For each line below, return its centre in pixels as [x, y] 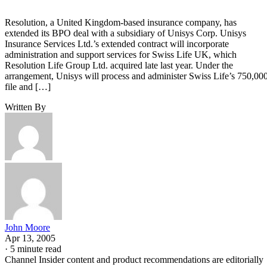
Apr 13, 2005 [30, 238]
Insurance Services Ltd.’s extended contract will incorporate [117, 44]
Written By [25, 107]
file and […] [28, 86]
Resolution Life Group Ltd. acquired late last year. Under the [119, 65]
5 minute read [36, 249]
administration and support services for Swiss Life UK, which [121, 54]
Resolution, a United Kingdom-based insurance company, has [121, 22]
